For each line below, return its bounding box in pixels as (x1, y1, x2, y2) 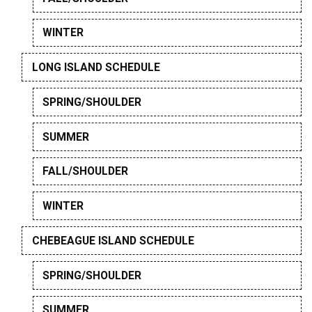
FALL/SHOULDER (42, 164, 129, 178)
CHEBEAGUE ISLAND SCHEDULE (31, 233, 194, 247)
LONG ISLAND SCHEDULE (31, 61, 160, 75)
